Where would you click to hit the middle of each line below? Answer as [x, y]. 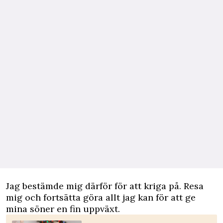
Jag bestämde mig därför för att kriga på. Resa [105, 186]
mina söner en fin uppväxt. [63, 209]
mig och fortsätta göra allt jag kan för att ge [101, 197]
